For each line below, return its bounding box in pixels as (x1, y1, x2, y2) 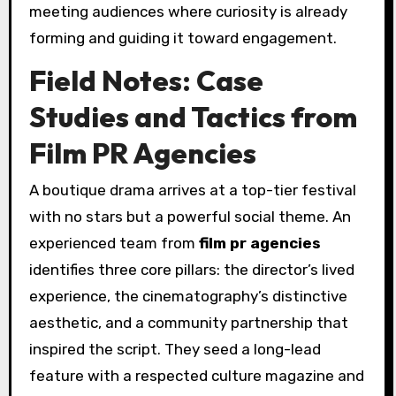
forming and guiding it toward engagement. (28, 28, 337, 47)
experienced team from (28, 234, 199, 253)
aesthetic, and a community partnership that (28, 314, 348, 332)
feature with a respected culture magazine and (28, 367, 364, 385)
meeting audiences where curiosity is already (28, 2, 347, 20)
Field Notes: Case (28, 62, 263, 98)
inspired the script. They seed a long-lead (28, 340, 321, 359)
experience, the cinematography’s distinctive (28, 287, 347, 306)
